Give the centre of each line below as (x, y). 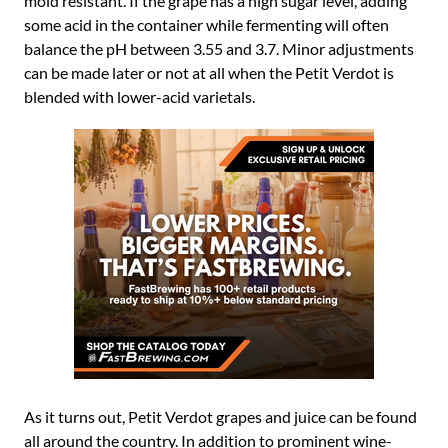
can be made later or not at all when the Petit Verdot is (209, 72)
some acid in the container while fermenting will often (206, 24)
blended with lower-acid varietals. (139, 96)
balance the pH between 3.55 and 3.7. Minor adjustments (219, 48)
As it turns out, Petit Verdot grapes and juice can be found (220, 416)
